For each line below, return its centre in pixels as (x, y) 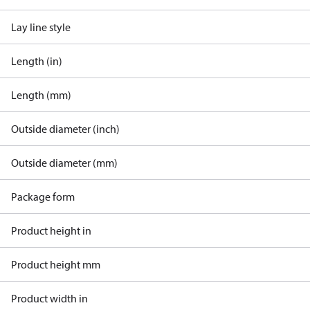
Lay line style (41, 27)
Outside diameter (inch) (65, 129)
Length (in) (37, 61)
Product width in (49, 298)
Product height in (51, 230)
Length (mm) (41, 95)
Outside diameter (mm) (64, 163)
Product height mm (56, 264)
